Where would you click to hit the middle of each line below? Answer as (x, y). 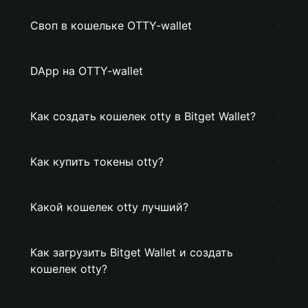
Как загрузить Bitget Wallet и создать (132, 252)
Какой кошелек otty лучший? (109, 207)
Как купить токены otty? (97, 162)
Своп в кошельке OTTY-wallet (111, 25)
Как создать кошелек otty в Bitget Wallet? (143, 116)
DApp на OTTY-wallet (87, 71)
